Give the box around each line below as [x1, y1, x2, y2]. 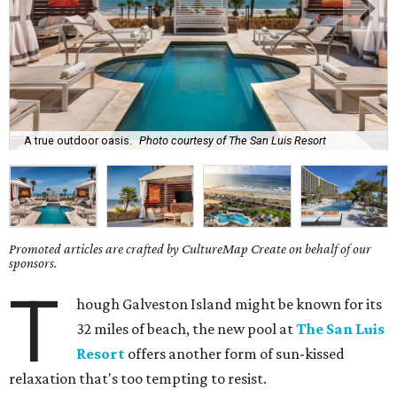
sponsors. [9, 255, 58, 271]
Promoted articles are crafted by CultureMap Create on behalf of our [9, 241, 371, 257]
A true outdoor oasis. [24, 133, 132, 147]
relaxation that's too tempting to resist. [9, 370, 267, 388]
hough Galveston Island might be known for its [76, 295, 383, 314]
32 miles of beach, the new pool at [76, 320, 297, 339]
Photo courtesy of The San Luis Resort [139, 133, 326, 147]
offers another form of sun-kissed [125, 345, 346, 363]
